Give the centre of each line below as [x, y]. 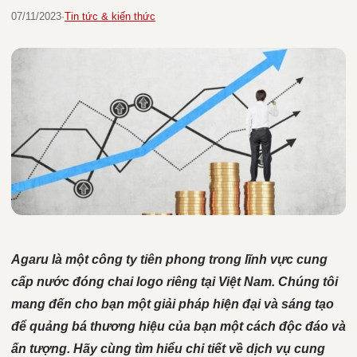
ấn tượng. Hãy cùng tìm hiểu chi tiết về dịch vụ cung [168, 349]
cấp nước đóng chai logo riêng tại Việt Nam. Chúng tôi [175, 282]
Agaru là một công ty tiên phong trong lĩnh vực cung [169, 259]
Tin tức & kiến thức [110, 16]
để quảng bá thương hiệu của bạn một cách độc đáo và [178, 326]
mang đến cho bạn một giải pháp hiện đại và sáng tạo [173, 304]
